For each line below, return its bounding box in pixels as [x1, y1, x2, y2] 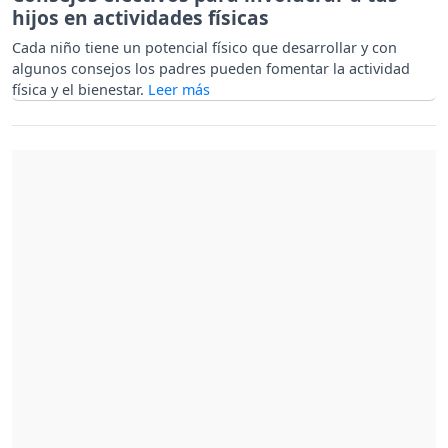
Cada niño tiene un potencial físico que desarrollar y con [12, 37, 397, 57]
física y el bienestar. [12, 79, 148, 99]
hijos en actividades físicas [12, 3, 269, 31]
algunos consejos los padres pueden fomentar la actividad [12, 58, 410, 78]
